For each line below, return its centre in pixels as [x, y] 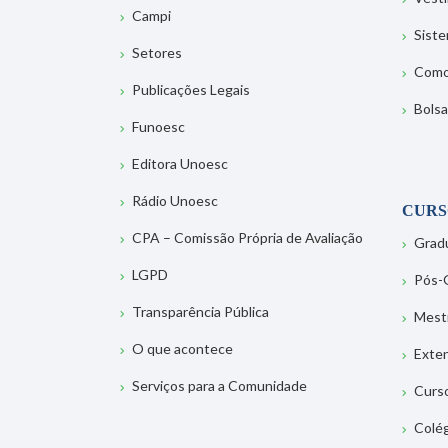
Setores [157, 53]
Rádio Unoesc [175, 201]
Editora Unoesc [180, 164]
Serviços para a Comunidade [219, 386]
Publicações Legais [191, 90]
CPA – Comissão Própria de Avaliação [247, 238]
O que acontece [182, 349]
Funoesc [158, 127]
